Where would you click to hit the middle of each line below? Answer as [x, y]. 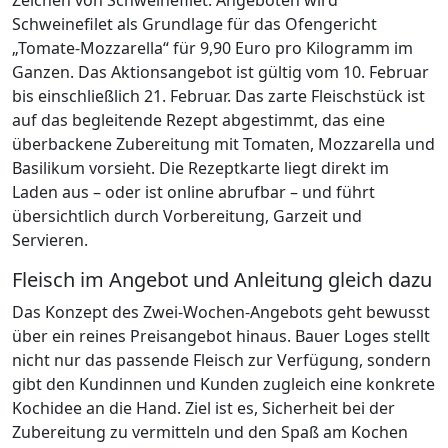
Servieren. [50, 239]
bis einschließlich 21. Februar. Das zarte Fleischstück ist [218, 95]
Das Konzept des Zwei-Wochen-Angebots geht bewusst [221, 311]
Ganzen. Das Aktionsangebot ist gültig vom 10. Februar [220, 71]
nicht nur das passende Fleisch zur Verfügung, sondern [221, 359]
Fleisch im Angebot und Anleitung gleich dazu [222, 279]
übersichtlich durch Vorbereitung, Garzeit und [187, 215]
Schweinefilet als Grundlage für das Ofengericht [194, 23]
